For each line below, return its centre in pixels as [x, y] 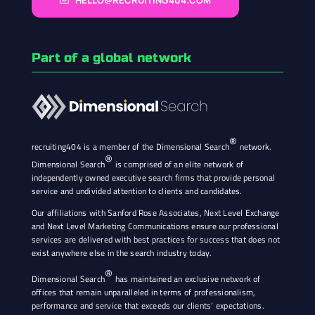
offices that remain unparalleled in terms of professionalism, [143, 292]
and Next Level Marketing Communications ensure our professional [155, 226]
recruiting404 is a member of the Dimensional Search [130, 147]
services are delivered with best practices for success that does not [156, 240]
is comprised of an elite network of [178, 165]
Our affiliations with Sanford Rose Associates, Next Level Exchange [155, 213]
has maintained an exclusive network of [187, 279]
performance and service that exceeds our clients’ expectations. [148, 306]
